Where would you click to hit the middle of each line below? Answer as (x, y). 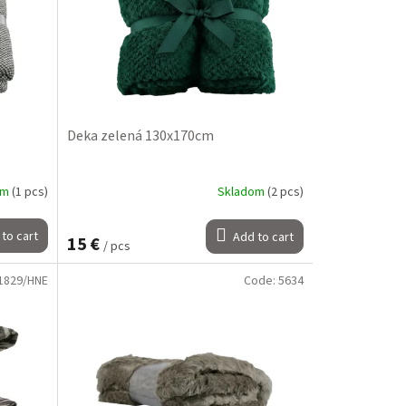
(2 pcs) (285, 193)
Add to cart (263, 237)
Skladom (242, 193)
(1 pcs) (29, 192)
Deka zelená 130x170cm (140, 135)
